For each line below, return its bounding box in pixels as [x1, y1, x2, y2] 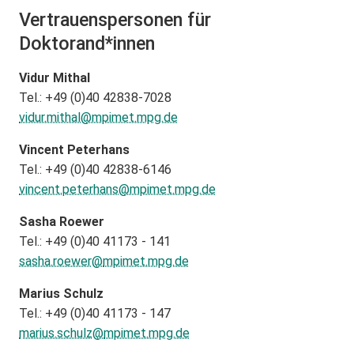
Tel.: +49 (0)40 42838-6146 [19, 162, 171, 177]
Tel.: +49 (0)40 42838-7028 [19, 90, 171, 105]
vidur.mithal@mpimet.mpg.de [19, 110, 178, 125]
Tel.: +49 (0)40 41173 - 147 [19, 306, 171, 321]
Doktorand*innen [19, 32, 155, 55]
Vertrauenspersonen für [19, 9, 211, 31]
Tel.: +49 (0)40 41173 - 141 [19, 234, 171, 249]
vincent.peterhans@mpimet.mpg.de [19, 182, 216, 197]
